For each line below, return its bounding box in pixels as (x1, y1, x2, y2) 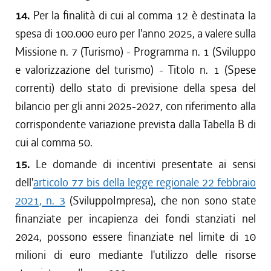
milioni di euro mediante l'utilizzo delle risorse (15, 247, 256, 263)
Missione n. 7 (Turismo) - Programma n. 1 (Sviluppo (15, 44, 256, 59)
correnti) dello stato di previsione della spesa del (15, 80, 256, 96)
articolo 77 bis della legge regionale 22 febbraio (33, 175, 256, 190)
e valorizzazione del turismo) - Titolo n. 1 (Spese (15, 62, 256, 77)
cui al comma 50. (15, 135, 93, 150)
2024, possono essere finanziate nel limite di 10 (15, 229, 256, 244)
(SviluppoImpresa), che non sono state (65, 193, 256, 208)
